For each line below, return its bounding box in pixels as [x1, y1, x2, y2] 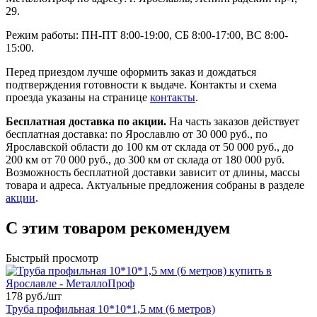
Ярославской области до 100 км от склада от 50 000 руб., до [6, 141, 294, 154]
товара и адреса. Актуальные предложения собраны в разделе [6, 179, 304, 192]
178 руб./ [6, 289, 48, 302]
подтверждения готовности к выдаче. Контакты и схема [6, 79, 277, 91]
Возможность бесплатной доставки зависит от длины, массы [6, 166, 300, 179]
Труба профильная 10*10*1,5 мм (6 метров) [6, 302, 215, 315]
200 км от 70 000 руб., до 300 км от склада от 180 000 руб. [6, 154, 284, 166]
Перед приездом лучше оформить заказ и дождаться [6, 66, 256, 79]
